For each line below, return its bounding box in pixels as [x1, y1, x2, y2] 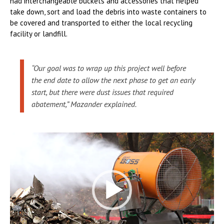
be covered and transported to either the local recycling [10, 17, 192, 27]
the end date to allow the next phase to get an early [31, 74, 195, 85]
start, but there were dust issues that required [31, 86, 173, 97]
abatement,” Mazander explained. [31, 98, 136, 109]
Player [9, 143, 30, 153]
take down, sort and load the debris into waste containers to [10, 6, 206, 16]
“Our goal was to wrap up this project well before [31, 62, 186, 73]
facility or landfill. [10, 28, 67, 38]
